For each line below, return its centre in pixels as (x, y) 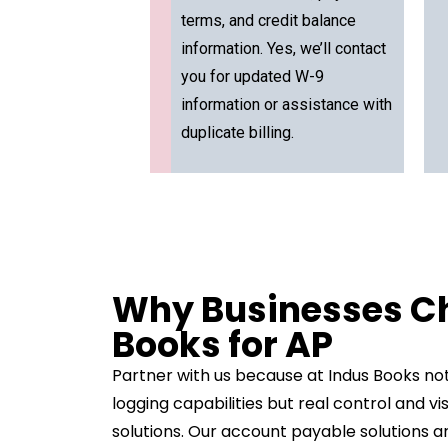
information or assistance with (287, 104)
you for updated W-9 (253, 76)
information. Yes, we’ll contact (284, 48)
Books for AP (222, 344)
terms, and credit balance (269, 20)
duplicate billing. (238, 132)
